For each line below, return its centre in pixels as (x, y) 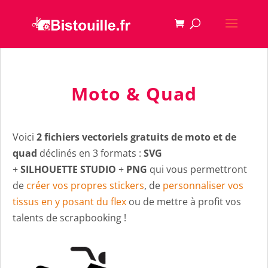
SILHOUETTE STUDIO (68, 169)
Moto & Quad (134, 94)
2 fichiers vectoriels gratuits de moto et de (136, 137)
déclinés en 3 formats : (90, 153)
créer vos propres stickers (85, 185)
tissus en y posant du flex (69, 202)
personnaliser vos (203, 185)
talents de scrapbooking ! (69, 218)
